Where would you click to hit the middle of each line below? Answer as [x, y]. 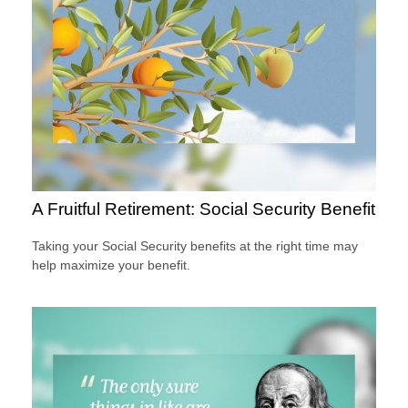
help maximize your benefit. [111, 265]
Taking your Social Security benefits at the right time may [195, 245]
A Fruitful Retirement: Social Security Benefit [204, 209]
